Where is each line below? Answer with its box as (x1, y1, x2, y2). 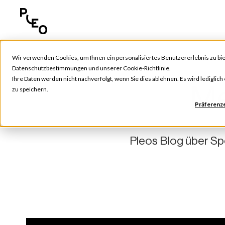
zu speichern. (12, 85, 48, 93)
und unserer (87, 64, 123, 72)
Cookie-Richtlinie (123, 64, 169, 72)
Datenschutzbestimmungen (12, 64, 87, 72)
